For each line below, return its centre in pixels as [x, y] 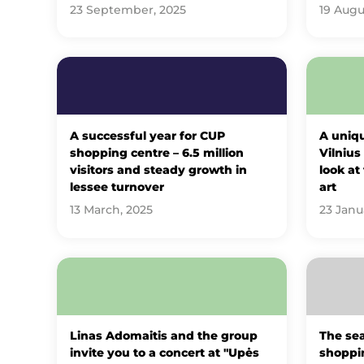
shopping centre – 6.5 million [156, 152]
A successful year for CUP [147, 135]
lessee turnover [117, 186]
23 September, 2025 [128, 9]
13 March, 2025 [111, 210]
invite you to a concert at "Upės [164, 353]
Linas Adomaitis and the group [163, 336]
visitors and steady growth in [158, 169]
